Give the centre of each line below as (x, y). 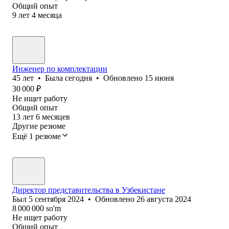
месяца (50, 15)
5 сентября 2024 (56, 199)
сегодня (78, 78)
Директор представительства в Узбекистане (89, 190)
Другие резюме (39, 126)
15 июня (159, 78)
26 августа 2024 (164, 199)
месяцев (56, 117)
